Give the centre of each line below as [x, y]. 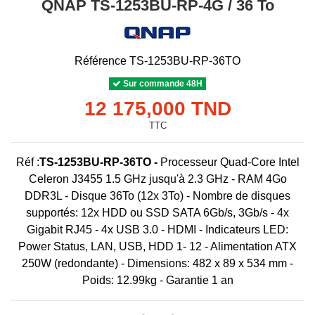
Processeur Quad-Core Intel [230, 162]
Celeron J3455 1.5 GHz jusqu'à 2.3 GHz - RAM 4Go [157, 179]
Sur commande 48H [162, 83]
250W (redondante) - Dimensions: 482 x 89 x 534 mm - [157, 263]
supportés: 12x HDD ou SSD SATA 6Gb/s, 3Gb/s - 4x [157, 212]
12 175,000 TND [157, 108]
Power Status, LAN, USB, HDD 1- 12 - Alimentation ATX [157, 246]
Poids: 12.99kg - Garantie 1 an [157, 280]
